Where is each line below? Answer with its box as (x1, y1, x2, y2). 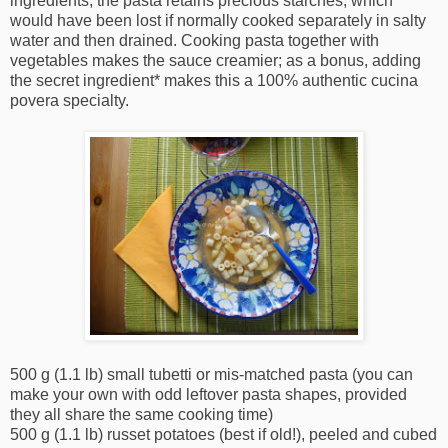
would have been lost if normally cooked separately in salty (10, 11, 426, 29)
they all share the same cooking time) (10, 405, 273, 423)
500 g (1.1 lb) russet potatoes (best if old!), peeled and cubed (10, 425, 437, 443)
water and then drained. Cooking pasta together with (10, 31, 379, 49)
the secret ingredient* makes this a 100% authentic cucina (10, 71, 418, 89)
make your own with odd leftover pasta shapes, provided (10, 385, 407, 403)
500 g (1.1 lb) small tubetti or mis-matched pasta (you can (10, 365, 413, 383)
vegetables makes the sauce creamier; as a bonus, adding (10, 51, 421, 69)
